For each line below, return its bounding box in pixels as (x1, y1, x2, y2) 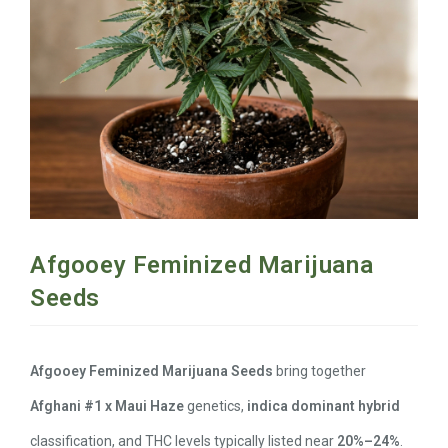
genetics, (184, 397, 247, 414)
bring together (273, 362, 366, 379)
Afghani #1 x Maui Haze (30, 397, 184, 414)
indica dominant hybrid (247, 397, 400, 414)
